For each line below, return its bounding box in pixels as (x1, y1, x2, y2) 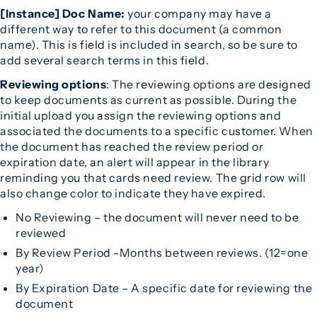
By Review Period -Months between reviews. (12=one (16, 246, 309, 260)
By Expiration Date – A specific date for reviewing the (16, 281, 313, 295)
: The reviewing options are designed (106, 77, 311, 91)
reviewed (16, 226, 67, 240)
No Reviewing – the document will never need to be (16, 210, 299, 224)
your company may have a (125, 6, 272, 21)
